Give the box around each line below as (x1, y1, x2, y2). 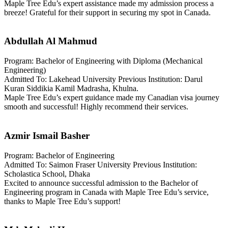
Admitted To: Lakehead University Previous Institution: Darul (4, 75, 203, 84)
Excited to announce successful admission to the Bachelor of (4, 178, 198, 187)
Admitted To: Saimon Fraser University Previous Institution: (4, 160, 197, 169)
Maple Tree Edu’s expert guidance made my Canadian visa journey (4, 93, 219, 102)
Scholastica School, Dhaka (4, 169, 90, 178)
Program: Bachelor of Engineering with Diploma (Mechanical (4, 56, 203, 66)
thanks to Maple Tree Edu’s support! (4, 196, 121, 206)
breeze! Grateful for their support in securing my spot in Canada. (4, 8, 211, 17)
